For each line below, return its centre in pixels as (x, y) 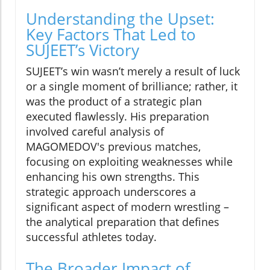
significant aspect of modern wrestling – (127, 207)
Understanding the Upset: (120, 19)
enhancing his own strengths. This (113, 177)
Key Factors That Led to (111, 35)
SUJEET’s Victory (83, 50)
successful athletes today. (91, 237)
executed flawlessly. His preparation (118, 117)
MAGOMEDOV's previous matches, (113, 147)
